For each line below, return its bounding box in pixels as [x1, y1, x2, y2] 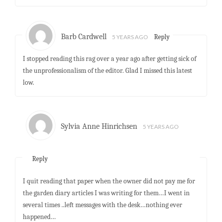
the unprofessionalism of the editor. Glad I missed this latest [22, 66, 192, 75]
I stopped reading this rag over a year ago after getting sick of [22, 55, 196, 63]
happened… [22, 212, 56, 221]
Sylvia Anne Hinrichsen [61, 122, 138, 131]
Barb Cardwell [61, 32, 107, 41]
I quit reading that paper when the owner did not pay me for [22, 176, 195, 185]
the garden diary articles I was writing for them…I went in [22, 188, 190, 197]
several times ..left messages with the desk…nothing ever [22, 200, 182, 209]
